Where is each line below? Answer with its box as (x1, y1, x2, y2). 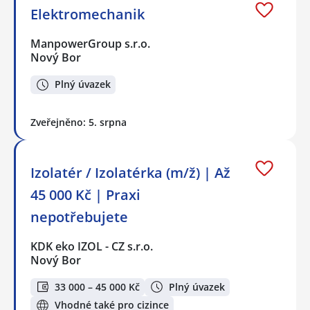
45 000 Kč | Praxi (30, 185, 140, 204)
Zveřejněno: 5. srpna (30, 115, 127, 129)
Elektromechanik (30, 4, 145, 24)
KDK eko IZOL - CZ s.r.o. (30, 238, 154, 254)
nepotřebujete (30, 207, 128, 226)
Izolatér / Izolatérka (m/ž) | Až (30, 163, 230, 182)
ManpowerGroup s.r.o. (30, 35, 152, 51)
